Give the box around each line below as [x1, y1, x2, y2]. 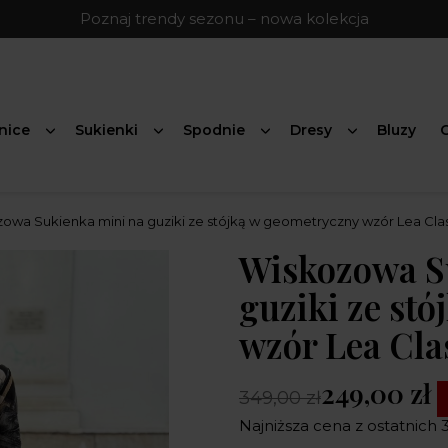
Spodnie [183, 121, 245, 140]
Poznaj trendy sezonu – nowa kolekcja [79, 9, 369, 28]
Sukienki [75, 121, 138, 140]
